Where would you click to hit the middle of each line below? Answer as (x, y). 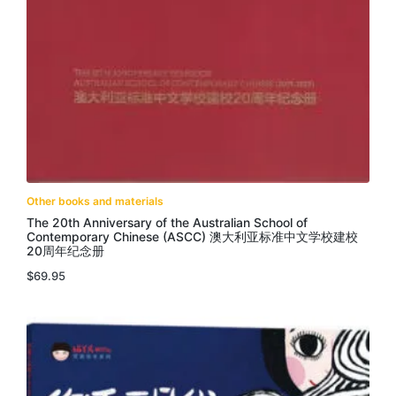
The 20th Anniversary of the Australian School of (167, 223)
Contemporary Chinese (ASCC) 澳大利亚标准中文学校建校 (192, 237)
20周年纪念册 (65, 251)
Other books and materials (95, 202)
